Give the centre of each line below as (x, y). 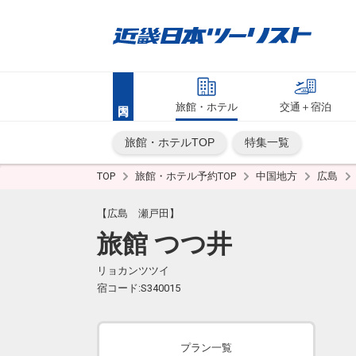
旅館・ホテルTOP (170, 142)
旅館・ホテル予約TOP (187, 176)
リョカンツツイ (133, 271)
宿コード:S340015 (139, 288)
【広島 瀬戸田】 (138, 213)
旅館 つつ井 (164, 244)
